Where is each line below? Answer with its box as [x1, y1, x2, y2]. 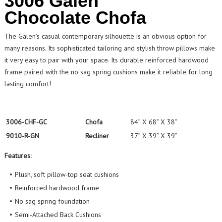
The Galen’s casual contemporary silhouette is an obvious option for [4, 32, 207, 41]
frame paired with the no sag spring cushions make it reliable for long [4, 67, 213, 77]
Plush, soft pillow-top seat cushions [15, 170, 119, 179]
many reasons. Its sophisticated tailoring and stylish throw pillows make [4, 44, 216, 53]
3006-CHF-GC [6, 117, 48, 127]
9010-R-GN [6, 131, 40, 141]
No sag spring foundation [15, 197, 90, 206]
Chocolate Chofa [4, 7, 147, 28]
